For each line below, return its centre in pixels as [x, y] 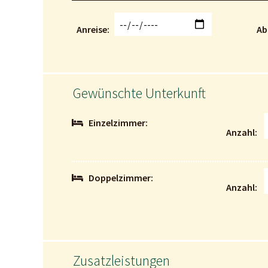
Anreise [92, 30]
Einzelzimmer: [118, 123]
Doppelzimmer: [121, 178]
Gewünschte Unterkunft [139, 93]
